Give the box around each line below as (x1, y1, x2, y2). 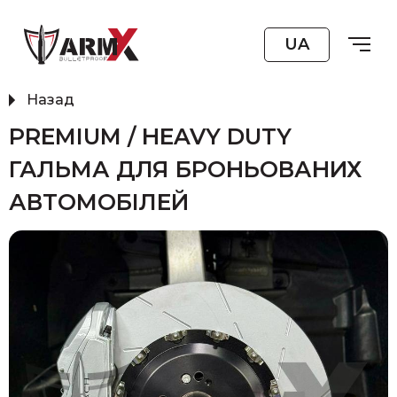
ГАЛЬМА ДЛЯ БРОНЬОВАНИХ (9, 156, 362, 183)
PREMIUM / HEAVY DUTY (9, 123, 292, 150)
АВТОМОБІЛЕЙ (9, 189, 189, 215)
